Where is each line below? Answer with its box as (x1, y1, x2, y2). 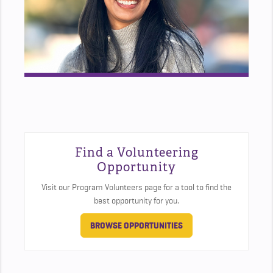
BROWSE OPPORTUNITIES (90, 221, 183, 231)
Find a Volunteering (74, 144, 199, 161)
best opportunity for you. (94, 196, 179, 206)
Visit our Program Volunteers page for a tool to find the (41, 182, 232, 193)
